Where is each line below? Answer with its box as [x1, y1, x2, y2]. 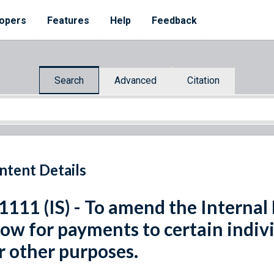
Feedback [152, 15, 197, 26]
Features [47, 15, 89, 26]
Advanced [114, 74, 157, 86]
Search [54, 74, 84, 86]
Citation [187, 74, 220, 86]
